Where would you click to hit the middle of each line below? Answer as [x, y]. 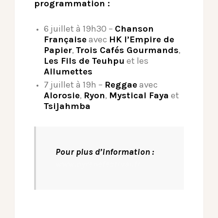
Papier [58, 50]
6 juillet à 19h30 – [79, 29]
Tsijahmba [67, 106]
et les [136, 61]
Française [65, 40]
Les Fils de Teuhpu [84, 61]
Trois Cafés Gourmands [127, 50]
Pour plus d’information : [105, 152]
